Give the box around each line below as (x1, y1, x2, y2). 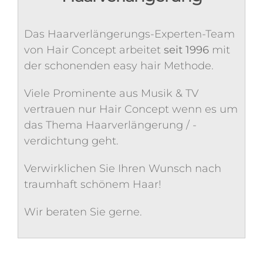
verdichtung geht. (24, 134, 119, 148)
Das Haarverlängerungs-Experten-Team (24, 28, 235, 41)
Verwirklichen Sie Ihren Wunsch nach (24, 162, 221, 176)
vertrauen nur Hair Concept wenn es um (24, 103, 238, 116)
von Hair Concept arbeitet (24, 43, 164, 57)
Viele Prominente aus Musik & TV (24, 87, 198, 100)
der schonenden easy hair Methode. (24, 59, 214, 73)
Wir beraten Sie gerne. (24, 205, 142, 219)
